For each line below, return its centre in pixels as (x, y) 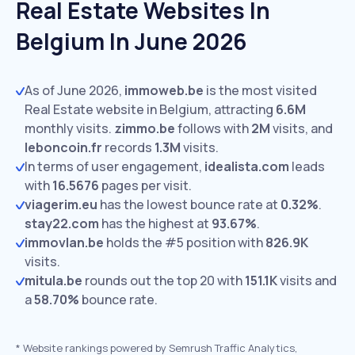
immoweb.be (164, 90)
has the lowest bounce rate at (189, 204)
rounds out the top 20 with (164, 281)
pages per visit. (145, 185)
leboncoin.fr (63, 147)
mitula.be (53, 281)
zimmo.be (145, 128)
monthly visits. (68, 128)
